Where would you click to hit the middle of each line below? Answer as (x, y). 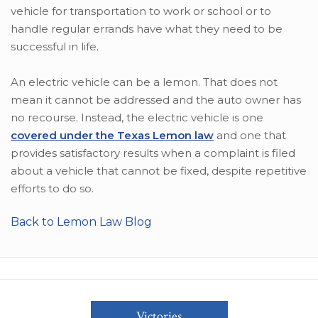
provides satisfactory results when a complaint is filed (153, 153)
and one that (250, 135)
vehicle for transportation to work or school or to (141, 11)
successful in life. (55, 46)
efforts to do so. (52, 188)
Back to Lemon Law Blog (81, 221)
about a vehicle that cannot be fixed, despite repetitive (159, 170)
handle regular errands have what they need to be (147, 28)
